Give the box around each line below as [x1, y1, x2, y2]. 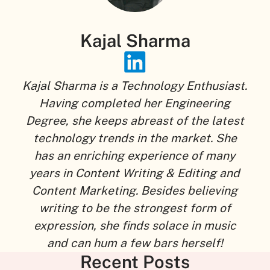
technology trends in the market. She [33, 131, 237, 145]
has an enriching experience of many [34, 148, 236, 162]
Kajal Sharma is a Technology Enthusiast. [22, 78, 248, 92]
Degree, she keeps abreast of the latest [25, 113, 244, 127]
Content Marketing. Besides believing [32, 183, 238, 197]
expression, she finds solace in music [33, 218, 236, 232]
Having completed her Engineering [39, 96, 231, 110]
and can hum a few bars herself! [46, 236, 223, 250]
